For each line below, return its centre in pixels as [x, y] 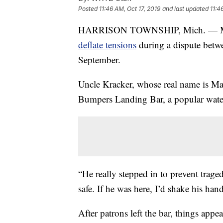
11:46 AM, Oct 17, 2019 [130, 9]
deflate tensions [107, 45]
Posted [89, 9]
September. [99, 60]
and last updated [185, 9]
